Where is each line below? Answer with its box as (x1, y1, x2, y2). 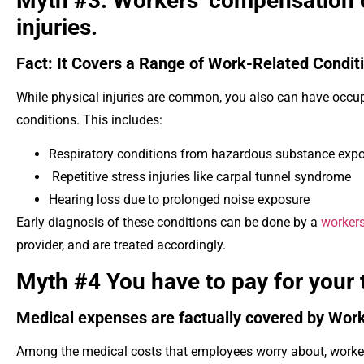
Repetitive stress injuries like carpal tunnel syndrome (49, 168, 351, 184)
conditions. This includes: (16, 111, 162, 128)
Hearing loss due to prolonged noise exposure (49, 191, 310, 207)
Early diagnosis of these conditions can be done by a (16, 214, 321, 230)
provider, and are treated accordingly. (16, 236, 226, 253)
